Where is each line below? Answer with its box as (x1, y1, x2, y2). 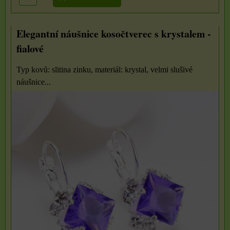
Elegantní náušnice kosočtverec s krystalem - (16, 26, 211, 42)
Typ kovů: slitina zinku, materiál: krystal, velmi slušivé (16, 65, 193, 74)
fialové (16, 41, 44, 56)
